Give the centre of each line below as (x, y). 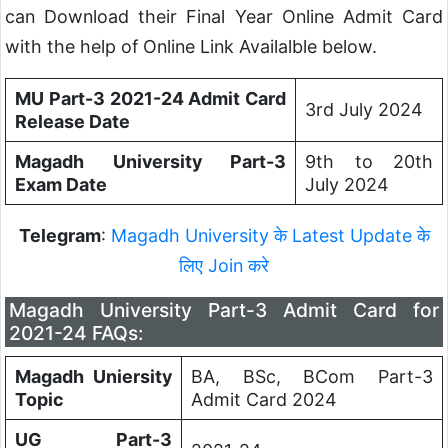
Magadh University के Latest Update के (267, 236)
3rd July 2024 (363, 110)
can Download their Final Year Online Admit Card (224, 17)
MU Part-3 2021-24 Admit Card (150, 99)
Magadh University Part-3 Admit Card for (224, 310)
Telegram (59, 236)
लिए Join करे (224, 266)
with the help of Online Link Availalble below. (191, 47)
